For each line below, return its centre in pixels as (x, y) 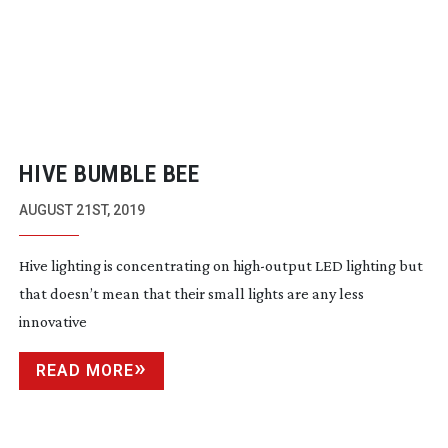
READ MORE (84, 371)
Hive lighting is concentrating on (125, 266)
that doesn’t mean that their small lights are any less (191, 294)
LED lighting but (367, 266)
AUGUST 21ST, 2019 (81, 210)
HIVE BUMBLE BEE (109, 174)
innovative (52, 322)
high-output (272, 266)
